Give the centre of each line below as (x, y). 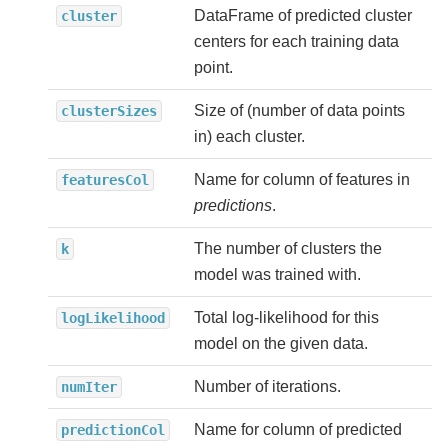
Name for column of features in (302, 180)
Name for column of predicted (298, 430)
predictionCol (113, 430)
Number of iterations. (267, 387)
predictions (233, 206)
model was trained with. (277, 275)
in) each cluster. (249, 137)
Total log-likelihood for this (286, 318)
